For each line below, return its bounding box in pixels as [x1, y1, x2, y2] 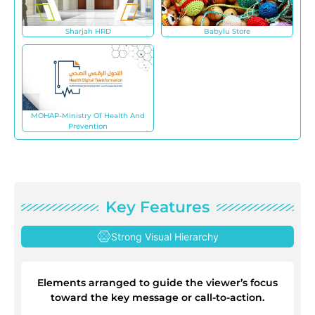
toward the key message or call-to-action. [51, 290, 264, 304]
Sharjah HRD [65, 26, 111, 36]
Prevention [68, 121, 108, 131]
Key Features [105, 197, 210, 217]
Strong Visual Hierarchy [110, 230, 219, 243]
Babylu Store [204, 26, 250, 36]
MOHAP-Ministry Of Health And [31, 110, 145, 120]
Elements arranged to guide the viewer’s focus [37, 276, 278, 289]
